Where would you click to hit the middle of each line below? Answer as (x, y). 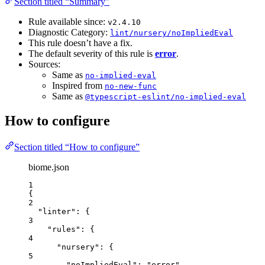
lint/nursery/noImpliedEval (172, 33)
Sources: (44, 64)
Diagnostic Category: (69, 32)
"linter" (57, 212)
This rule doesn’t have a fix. (80, 43)
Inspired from (78, 85)
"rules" (64, 230)
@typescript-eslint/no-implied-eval (166, 96)
